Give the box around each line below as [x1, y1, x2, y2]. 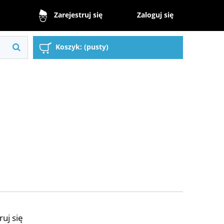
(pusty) [84, 42, 108, 52]
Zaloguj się [137, 9, 174, 19]
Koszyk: [55, 42, 82, 52]
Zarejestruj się [53, 10, 102, 20]
